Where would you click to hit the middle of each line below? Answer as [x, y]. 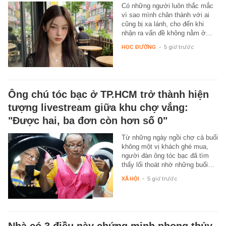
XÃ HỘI [130, 178]
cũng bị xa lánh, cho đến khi [162, 24]
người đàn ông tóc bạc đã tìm [165, 155]
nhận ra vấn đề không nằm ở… [167, 33]
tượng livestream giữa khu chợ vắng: [98, 107]
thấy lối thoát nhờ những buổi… [168, 164]
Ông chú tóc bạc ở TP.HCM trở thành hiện [108, 94]
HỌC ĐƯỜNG [138, 47]
